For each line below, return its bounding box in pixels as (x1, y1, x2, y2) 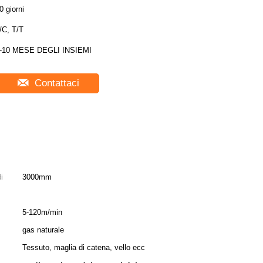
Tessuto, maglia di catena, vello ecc (22, 243, 145, 252)
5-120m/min (22, 208, 62, 217)
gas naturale (22, 225, 64, 234)
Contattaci (31, 77, 79, 89)
